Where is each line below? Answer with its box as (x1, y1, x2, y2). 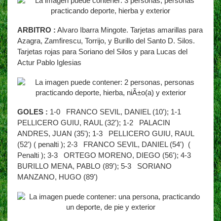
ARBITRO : (17, 26, 56, 34)
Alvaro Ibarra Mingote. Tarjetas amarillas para (56, 26, 203, 34)
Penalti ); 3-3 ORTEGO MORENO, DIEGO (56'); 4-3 (17, 151, 195, 159)
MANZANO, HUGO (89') (17, 173, 100, 181)
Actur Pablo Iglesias (17, 58, 81, 67)
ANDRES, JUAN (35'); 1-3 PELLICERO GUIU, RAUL (17, 129, 194, 138)
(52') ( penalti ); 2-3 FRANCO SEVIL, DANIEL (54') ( (17, 140, 190, 148)
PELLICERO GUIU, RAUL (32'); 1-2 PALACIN (17, 118, 170, 127)
